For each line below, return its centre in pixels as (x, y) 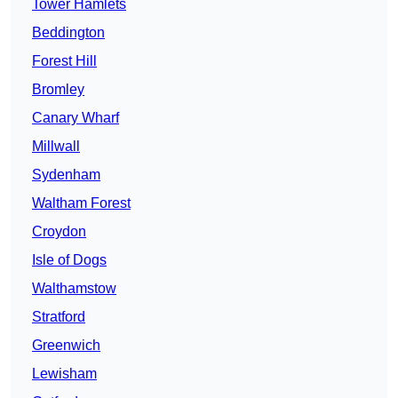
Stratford (59, 317)
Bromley (58, 90)
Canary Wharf (76, 118)
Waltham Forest (81, 203)
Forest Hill (64, 61)
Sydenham (66, 175)
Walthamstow (74, 289)
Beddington (68, 33)
